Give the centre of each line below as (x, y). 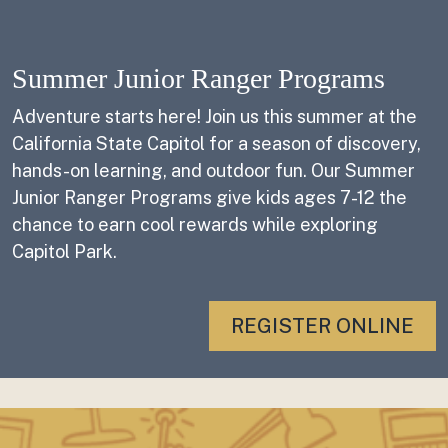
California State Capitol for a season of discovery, (216, 143)
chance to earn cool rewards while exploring (195, 224)
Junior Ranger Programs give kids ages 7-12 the (209, 197)
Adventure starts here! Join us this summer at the (214, 116)
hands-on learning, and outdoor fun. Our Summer (213, 170)
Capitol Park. (64, 251)
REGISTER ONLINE (322, 326)
